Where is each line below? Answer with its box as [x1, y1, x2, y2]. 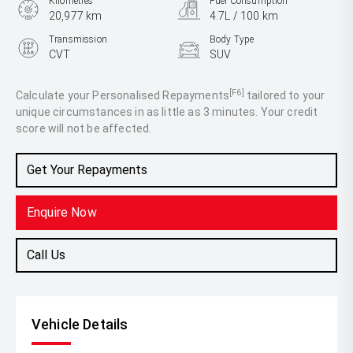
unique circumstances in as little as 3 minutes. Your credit [16, 106, 318, 118]
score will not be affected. [16, 122, 152, 135]
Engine [49, 72, 78, 84]
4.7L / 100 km [210, 9, 279, 22]
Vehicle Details [32, 316, 128, 333]
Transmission [49, 34, 107, 45]
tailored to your [243, 89, 325, 102]
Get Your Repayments [27, 162, 147, 177]
